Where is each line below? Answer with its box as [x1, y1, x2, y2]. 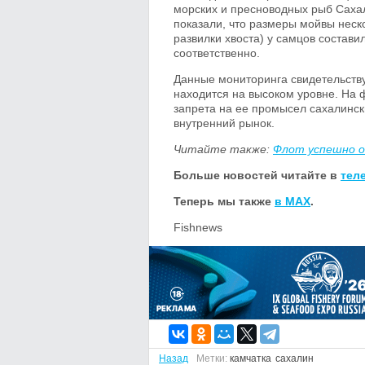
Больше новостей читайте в [174, 169, 337, 182]
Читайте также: [174, 143, 273, 156]
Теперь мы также [174, 195, 271, 208]
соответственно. [174, 46, 260, 59]
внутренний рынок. [174, 117, 275, 130]
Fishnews [174, 221, 222, 234]
